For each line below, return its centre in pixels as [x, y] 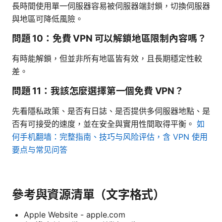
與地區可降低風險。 [48, 19]
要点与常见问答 [40, 149]
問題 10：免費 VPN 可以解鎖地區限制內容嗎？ [109, 38]
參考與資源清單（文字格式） [88, 194]
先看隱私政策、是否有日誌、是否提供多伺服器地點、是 [111, 111]
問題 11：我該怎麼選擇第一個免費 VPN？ [98, 91]
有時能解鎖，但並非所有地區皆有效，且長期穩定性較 [107, 58]
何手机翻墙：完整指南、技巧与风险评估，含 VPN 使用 [110, 137]
